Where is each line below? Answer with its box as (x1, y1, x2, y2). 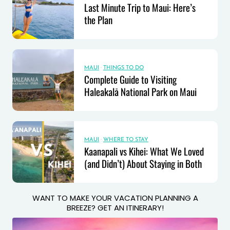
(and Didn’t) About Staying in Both (84, 156, 202, 170)
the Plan (84, 12, 112, 27)
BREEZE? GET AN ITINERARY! (66, 202, 164, 214)
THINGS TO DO (103, 65, 144, 71)
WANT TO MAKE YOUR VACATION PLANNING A (32, 193, 198, 204)
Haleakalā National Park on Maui (84, 84, 197, 99)
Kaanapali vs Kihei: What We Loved (84, 143, 204, 158)
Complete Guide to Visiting (84, 71, 177, 86)
